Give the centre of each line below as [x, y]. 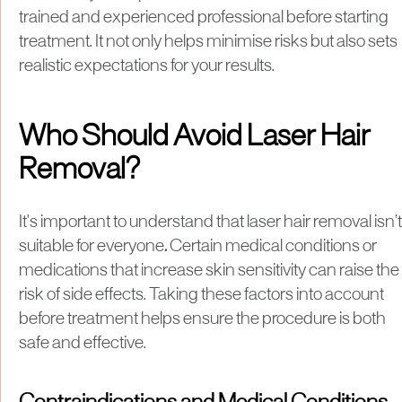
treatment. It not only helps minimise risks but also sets [208, 42]
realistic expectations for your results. [147, 66]
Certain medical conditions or [272, 246]
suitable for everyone [92, 246]
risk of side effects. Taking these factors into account [201, 295]
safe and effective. [83, 343]
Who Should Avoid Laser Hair [195, 138]
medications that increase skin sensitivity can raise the [209, 271]
